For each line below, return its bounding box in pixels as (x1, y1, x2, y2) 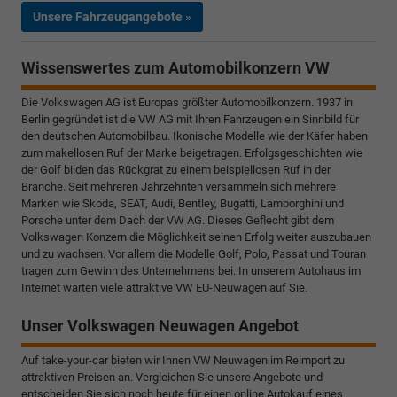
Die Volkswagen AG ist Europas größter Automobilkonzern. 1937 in (21, 95, 353, 109)
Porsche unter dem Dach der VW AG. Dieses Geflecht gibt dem (21, 213, 334, 227)
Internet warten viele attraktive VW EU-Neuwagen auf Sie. (21, 280, 307, 294)
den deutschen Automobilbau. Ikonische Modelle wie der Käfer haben (21, 128, 368, 143)
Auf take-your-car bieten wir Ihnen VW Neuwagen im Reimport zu (21, 353, 345, 367)
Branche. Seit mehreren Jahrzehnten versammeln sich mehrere (21, 179, 336, 193)
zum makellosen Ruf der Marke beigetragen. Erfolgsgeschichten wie (21, 145, 362, 160)
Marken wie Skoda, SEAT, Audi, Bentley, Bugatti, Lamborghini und (21, 196, 344, 210)
